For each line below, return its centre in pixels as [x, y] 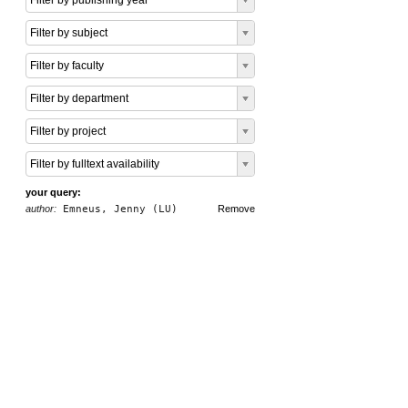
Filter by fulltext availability [95, 164]
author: [41, 209]
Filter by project [68, 131]
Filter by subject [69, 33]
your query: [53, 192]
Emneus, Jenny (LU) [117, 209]
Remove [236, 209]
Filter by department [79, 98]
